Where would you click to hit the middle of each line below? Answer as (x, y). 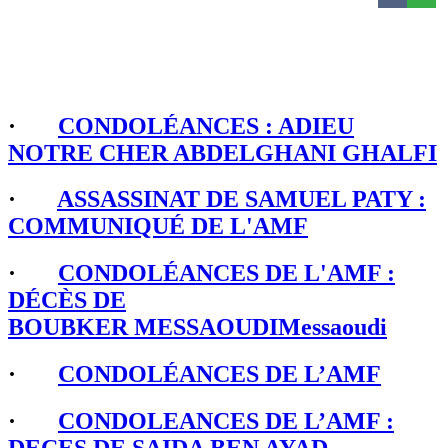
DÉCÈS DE (67, 300)
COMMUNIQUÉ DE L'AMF (158, 226)
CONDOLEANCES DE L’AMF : (226, 421)
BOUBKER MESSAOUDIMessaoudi (197, 327)
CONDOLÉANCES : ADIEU (206, 125)
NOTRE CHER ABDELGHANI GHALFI (222, 152)
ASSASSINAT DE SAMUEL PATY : (241, 199)
